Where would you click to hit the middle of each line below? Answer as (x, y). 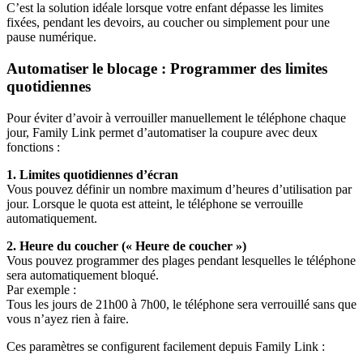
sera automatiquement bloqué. (83, 275)
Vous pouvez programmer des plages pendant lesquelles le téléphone (181, 260)
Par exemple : (41, 289)
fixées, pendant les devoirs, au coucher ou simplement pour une (168, 23)
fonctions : (33, 147)
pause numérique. (51, 37)
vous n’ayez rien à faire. (68, 318)
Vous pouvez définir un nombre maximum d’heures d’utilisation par (179, 189)
